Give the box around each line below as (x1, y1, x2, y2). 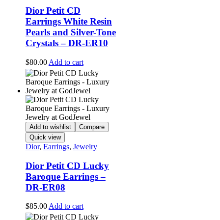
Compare (79, 123, 105, 131)
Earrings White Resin (25, 16, 112, 27)
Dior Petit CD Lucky (25, 160, 109, 171)
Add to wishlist (29, 123, 71, 131)
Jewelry (73, 142, 97, 151)
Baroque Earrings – (25, 171, 106, 182)
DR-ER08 (25, 182, 65, 192)
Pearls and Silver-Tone (25, 27, 116, 38)
